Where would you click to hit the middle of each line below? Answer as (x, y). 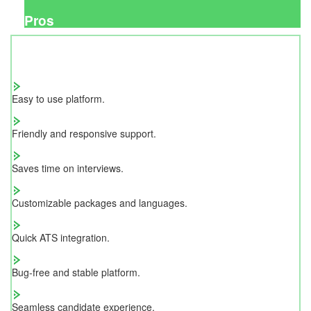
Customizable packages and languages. (100, 202)
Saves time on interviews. (68, 168)
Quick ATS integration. (61, 237)
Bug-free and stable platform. (76, 272)
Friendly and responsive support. (84, 133)
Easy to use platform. (58, 98)
